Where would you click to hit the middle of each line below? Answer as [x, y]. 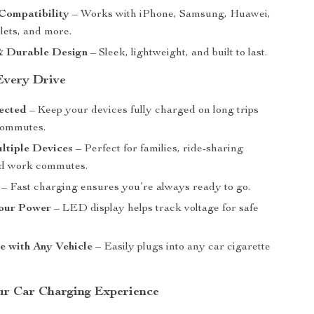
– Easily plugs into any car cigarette [182, 247]
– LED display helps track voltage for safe [155, 209]
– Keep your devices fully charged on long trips [143, 111]
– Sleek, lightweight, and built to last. [178, 53]
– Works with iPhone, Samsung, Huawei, [170, 15]
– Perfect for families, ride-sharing [158, 149]
